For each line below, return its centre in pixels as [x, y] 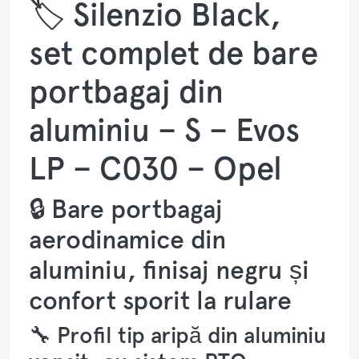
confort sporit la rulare [160, 300]
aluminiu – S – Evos [164, 129]
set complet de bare [173, 52]
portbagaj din [126, 91]
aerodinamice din [128, 239]
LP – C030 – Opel [155, 168]
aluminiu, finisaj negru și [169, 270]
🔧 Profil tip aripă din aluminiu [177, 335]
